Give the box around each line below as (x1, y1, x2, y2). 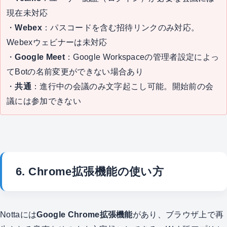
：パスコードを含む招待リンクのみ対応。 (42, 22, 200, 32)
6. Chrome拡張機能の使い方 (16, 165, 164, 178)
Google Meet (15, 52, 65, 61)
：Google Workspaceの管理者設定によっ (64, 52, 219, 61)
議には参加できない (7, 96, 81, 105)
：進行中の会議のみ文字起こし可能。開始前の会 (31, 81, 214, 91)
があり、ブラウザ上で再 (132, 210, 224, 219)
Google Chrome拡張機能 (36, 210, 133, 219)
